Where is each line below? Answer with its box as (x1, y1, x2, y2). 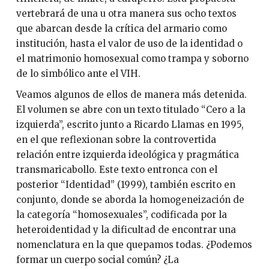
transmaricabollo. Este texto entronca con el (16, 164, 217, 176)
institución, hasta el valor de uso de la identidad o (16, 37, 243, 49)
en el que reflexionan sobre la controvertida (16, 134, 216, 146)
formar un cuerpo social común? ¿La (16, 254, 179, 266)
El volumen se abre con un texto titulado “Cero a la (16, 104, 246, 116)
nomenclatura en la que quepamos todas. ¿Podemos (16, 239, 252, 251)
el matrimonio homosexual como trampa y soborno (16, 52, 249, 64)
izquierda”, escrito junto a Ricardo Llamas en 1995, (16, 119, 244, 131)
